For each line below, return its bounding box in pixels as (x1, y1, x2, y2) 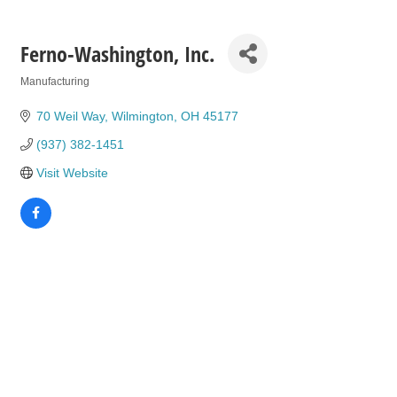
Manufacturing (20, 75, 90, 88)
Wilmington (111, 109, 174, 123)
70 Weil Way (35, 109, 105, 123)
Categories (19, 88, 75, 99)
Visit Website (35, 166, 108, 180)
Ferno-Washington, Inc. (20, 39, 214, 68)
